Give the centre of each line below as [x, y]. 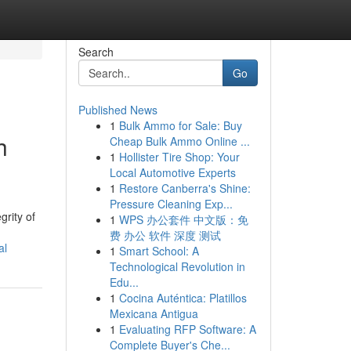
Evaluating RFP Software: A [187, 329]
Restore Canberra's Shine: [185, 188]
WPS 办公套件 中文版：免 [183, 219]
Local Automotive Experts [172, 172]
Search [96, 52]
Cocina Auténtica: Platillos [183, 298]
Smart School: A [159, 251]
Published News [118, 110]
